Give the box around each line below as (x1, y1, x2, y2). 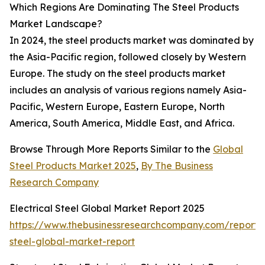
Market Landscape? (9, 18, 102, 30)
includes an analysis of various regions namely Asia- (9, 84, 247, 96)
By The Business (141, 160, 213, 172)
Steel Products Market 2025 (9, 160, 136, 172)
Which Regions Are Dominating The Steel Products (9, 1, 239, 14)
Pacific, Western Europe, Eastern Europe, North (9, 101, 225, 113)
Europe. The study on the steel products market (9, 67, 225, 80)
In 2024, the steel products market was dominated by (9, 34, 254, 47)
